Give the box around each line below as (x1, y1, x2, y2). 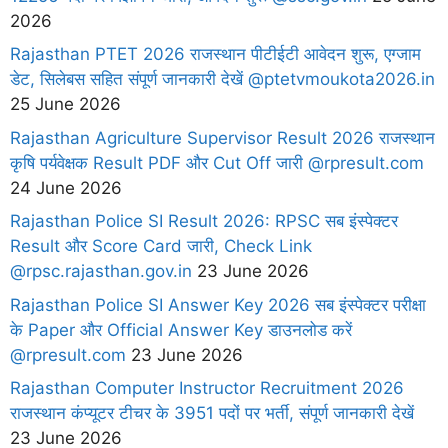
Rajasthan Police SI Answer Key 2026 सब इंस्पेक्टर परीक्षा (10, 294, 426, 315)
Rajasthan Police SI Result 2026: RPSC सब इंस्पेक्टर (10, 211, 398, 232)
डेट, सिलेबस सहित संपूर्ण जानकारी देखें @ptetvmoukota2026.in (10, 69, 435, 90)
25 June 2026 (10, 94, 121, 115)
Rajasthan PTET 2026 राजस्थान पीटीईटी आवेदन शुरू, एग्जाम (10, 44, 421, 65)
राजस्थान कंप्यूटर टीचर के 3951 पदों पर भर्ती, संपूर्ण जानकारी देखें (10, 403, 414, 424)
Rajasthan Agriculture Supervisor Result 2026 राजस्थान (10, 127, 435, 148)
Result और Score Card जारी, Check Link (10, 236, 312, 257)
